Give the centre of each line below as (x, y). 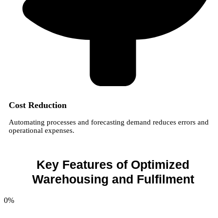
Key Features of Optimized (113, 164)
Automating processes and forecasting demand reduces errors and (109, 122)
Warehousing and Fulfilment (113, 179)
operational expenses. (42, 130)
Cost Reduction (38, 105)
